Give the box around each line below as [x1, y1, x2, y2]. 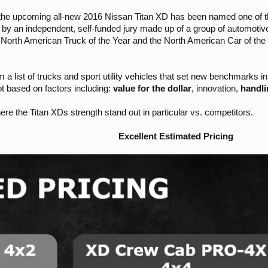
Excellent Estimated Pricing [118, 132, 233, 141]
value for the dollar [113, 84, 192, 93]
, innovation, [191, 84, 241, 93]
